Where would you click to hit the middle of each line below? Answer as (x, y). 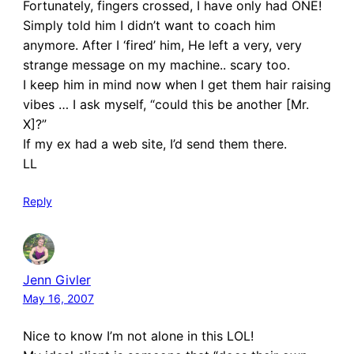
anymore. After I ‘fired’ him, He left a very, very (162, 45)
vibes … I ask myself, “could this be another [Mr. (166, 105)
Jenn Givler (56, 279)
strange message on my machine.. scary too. (156, 65)
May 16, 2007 (58, 298)
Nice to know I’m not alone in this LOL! (138, 335)
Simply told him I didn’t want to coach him (149, 26)
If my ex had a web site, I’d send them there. (154, 144)
